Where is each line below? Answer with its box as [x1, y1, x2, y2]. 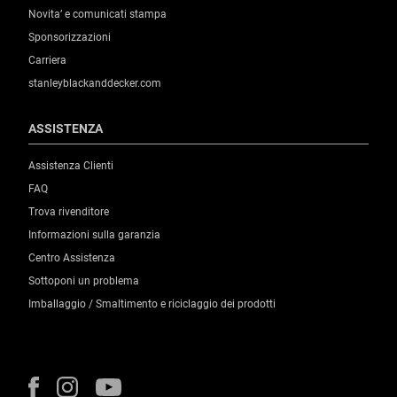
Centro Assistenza [28, 252, 115, 265]
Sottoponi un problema [28, 275, 139, 288]
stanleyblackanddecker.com [28, 77, 161, 90]
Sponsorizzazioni [28, 31, 111, 44]
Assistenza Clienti [28, 160, 113, 173]
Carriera [28, 54, 66, 67]
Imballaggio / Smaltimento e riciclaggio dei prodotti [28, 298, 276, 311]
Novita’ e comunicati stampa [28, 8, 167, 21]
